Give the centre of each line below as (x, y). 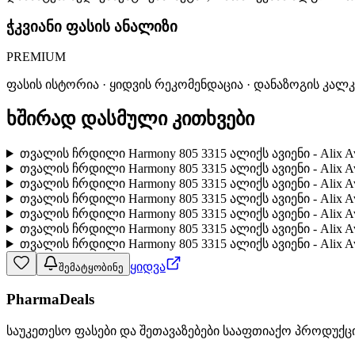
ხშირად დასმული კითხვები (130, 119)
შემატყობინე (91, 268)
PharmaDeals (50, 299)
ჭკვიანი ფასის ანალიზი (92, 26)
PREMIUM (36, 57)
